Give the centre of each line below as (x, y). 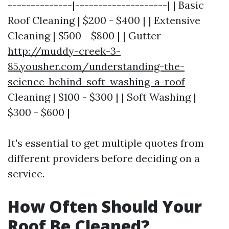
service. (26, 174)
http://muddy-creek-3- (64, 51)
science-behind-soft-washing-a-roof (96, 82)
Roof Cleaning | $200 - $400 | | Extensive (104, 20)
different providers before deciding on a (104, 158)
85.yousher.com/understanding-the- (96, 66)
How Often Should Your (105, 206)
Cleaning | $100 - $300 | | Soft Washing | (102, 97)
